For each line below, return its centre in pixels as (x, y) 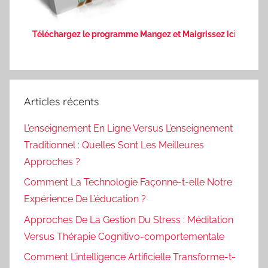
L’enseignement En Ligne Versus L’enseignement (128, 128)
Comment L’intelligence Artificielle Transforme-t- (130, 257)
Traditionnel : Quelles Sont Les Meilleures (114, 145)
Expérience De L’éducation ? (85, 199)
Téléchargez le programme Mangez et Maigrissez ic (133, 34)
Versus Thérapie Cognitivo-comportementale (124, 236)
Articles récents (61, 101)
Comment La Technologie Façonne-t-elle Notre (128, 182)
